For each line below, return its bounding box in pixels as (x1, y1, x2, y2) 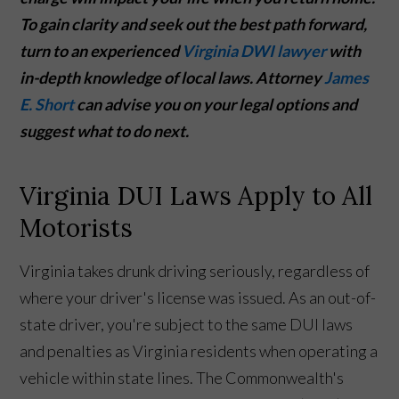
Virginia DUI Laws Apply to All (20, 179, 373, 212)
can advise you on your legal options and (74, 94, 358, 114)
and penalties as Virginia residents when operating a (20, 340, 379, 361)
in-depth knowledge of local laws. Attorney (20, 67, 325, 87)
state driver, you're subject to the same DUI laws (20, 313, 354, 334)
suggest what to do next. (20, 120, 192, 141)
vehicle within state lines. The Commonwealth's (20, 367, 345, 387)
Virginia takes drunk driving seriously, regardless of (20, 260, 370, 281)
